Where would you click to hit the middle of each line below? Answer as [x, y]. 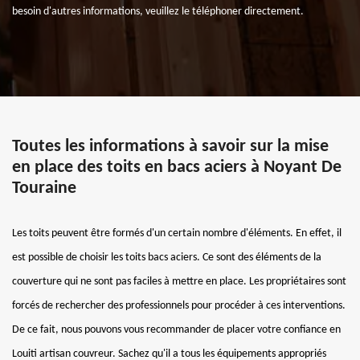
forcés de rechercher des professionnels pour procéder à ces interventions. [179, 306]
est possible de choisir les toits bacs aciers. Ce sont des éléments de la [167, 258]
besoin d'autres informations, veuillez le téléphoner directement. [158, 12]
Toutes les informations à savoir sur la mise [170, 147]
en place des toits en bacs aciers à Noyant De [177, 168]
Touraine [44, 188]
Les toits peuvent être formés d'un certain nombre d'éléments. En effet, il [177, 233]
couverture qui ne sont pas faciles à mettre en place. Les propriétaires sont [179, 282]
